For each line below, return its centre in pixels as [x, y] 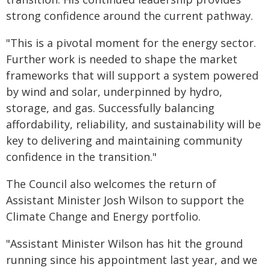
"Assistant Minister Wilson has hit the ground [124, 243]
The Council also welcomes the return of [111, 184]
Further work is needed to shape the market [122, 59]
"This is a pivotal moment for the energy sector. [131, 43]
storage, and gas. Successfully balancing [110, 108]
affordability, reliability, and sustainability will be [133, 124]
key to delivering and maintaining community [124, 140]
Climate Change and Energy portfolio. [103, 216]
